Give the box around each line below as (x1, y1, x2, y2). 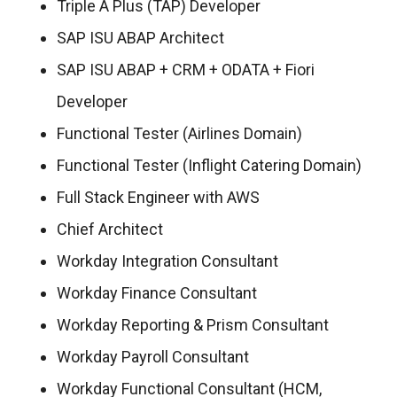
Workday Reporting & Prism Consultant (57, 315, 329, 334)
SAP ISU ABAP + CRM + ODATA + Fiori (57, 59, 315, 79)
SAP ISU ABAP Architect (57, 27, 224, 47)
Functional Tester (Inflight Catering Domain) (57, 155, 362, 175)
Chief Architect (57, 219, 163, 238)
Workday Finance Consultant (57, 283, 257, 302)
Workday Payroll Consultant (57, 346, 249, 366)
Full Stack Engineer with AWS (57, 187, 260, 206)
